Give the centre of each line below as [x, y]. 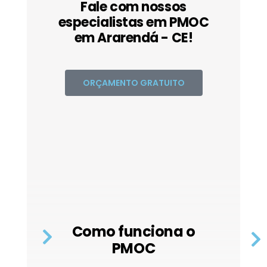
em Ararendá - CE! [133, 38]
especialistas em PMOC [133, 22]
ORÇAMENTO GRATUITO [133, 83]
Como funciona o [133, 231]
